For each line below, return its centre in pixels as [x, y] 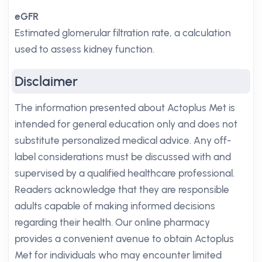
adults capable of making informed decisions [115, 206]
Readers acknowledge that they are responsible [122, 189]
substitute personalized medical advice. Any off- [123, 140]
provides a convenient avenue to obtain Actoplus [124, 239]
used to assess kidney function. [85, 49]
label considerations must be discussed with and [123, 157]
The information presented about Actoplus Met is [125, 108]
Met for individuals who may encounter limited [118, 255]
